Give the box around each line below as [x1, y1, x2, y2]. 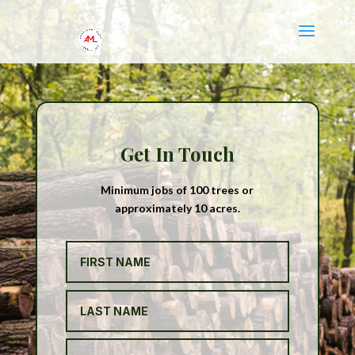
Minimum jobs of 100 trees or [101, 183, 254, 197]
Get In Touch [120, 141, 235, 166]
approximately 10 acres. [114, 201, 240, 215]
